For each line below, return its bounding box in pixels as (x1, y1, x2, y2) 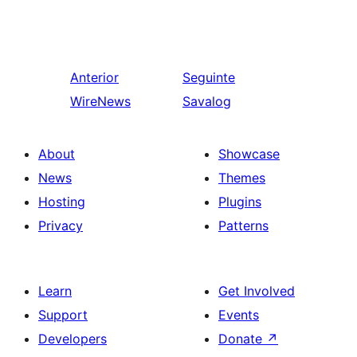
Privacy (38, 218, 83, 233)
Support (38, 307, 88, 323)
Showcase (218, 146, 280, 162)
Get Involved (218, 283, 295, 299)
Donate (218, 331, 266, 347)
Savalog (182, 93, 231, 109)
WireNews (70, 93, 131, 109)
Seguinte (182, 69, 235, 85)
